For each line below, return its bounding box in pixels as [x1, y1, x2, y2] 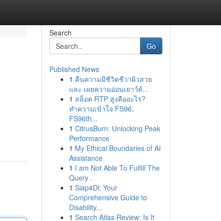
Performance [69, 133, 110, 143]
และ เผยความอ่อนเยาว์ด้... [69, 84, 148, 94]
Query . [69, 173, 92, 183]
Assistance [69, 153, 103, 163]
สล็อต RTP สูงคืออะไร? [74, 94, 146, 104]
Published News [49, 64, 99, 74]
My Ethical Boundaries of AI [74, 143, 161, 153]
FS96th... [69, 113, 98, 123]
